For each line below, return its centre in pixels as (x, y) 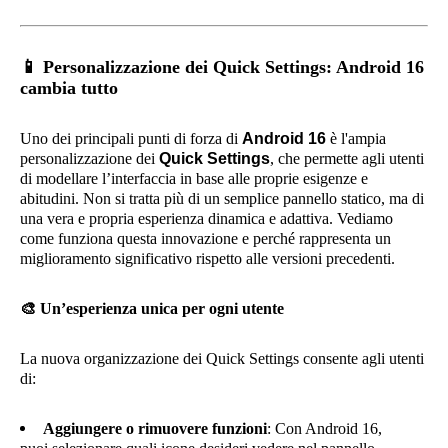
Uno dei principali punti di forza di (131, 138)
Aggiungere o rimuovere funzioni (155, 428)
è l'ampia (356, 138)
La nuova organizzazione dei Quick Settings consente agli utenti (222, 358)
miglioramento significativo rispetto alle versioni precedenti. (207, 258)
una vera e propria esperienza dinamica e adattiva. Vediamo (206, 218)
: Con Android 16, (324, 428)
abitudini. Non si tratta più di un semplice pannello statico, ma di (222, 198)
